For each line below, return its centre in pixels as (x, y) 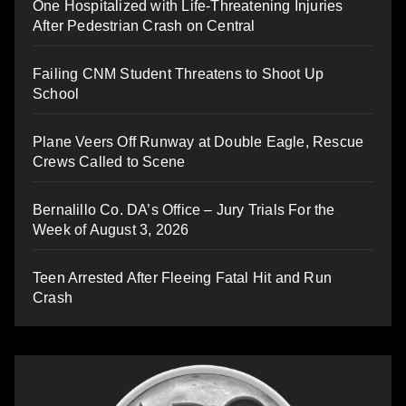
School (56, 93)
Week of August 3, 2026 (111, 229)
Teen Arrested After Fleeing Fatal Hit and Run (183, 277)
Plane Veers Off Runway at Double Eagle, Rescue (198, 141)
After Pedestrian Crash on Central (144, 25)
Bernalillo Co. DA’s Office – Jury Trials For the (184, 209)
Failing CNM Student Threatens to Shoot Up (179, 73)
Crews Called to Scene (109, 161)
